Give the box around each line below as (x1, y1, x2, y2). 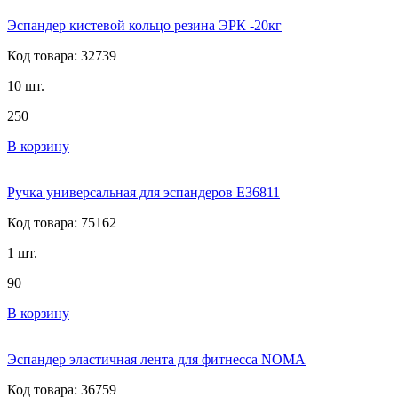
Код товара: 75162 (7, 214, 116, 230)
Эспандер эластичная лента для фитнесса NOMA (7, 351, 306, 367)
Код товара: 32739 (7, 47, 116, 63)
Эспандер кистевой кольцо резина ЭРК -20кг (7, 17, 282, 33)
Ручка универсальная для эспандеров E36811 (7, 184, 280, 200)
